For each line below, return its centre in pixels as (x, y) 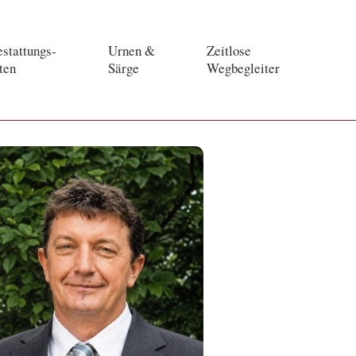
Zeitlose (229, 51)
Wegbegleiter (243, 68)
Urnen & (132, 51)
